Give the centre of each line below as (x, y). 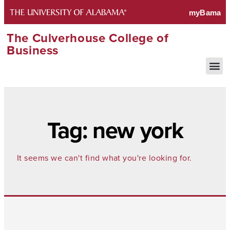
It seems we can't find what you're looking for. (104, 158)
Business (33, 50)
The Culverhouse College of (88, 37)
